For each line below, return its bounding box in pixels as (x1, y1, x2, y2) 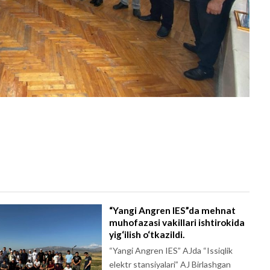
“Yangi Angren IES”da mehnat (108, 205, 236, 216)
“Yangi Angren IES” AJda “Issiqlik (108, 245, 233, 256)
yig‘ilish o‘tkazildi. (108, 229, 184, 240)
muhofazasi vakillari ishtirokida (108, 217, 245, 228)
